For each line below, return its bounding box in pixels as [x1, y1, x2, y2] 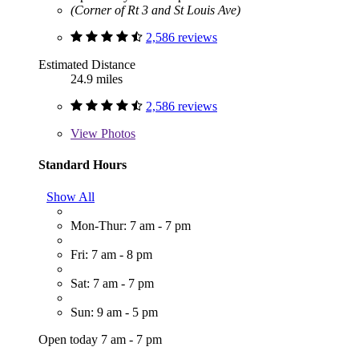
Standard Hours [38, 158, 127, 172]
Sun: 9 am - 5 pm [71, 305, 158, 319]
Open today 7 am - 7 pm [38, 332, 162, 346]
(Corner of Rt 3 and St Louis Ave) [71, 3, 240, 18]
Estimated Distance [38, 58, 135, 72]
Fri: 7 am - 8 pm [71, 247, 152, 261]
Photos [98, 127, 135, 141]
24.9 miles [71, 72, 123, 87]
